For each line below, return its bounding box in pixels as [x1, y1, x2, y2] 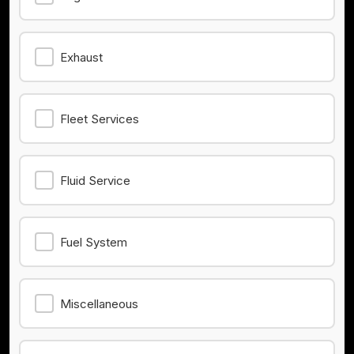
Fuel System [60, 234, 127, 250]
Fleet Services [60, 111, 139, 126]
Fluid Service [60, 172, 130, 188]
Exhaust [60, 49, 103, 65]
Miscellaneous [60, 296, 138, 311]
